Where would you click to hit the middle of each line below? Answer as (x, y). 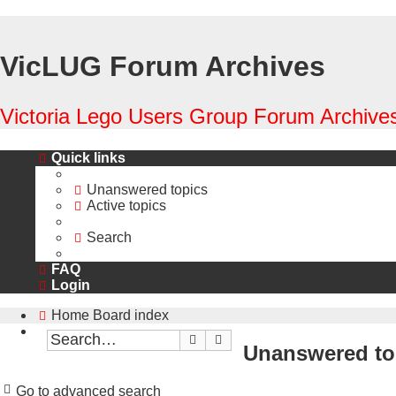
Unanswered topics (147, 190)
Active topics (126, 206)
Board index (131, 316)
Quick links (88, 158)
